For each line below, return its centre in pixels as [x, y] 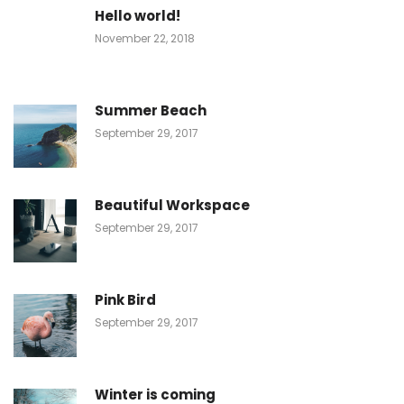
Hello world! [138, 15]
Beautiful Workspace [172, 205]
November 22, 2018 [145, 38]
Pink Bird [125, 299]
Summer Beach [151, 110]
